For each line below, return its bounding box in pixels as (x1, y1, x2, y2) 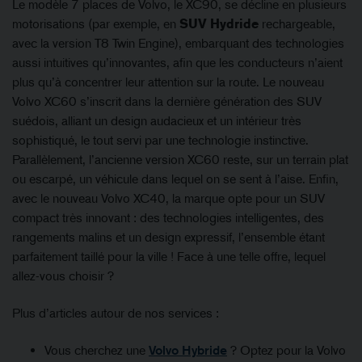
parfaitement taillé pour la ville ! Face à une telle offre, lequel (12, 249, 326, 265)
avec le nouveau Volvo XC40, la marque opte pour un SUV (12, 191, 325, 207)
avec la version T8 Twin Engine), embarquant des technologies (12, 36, 344, 52)
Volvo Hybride (149, 343, 227, 359)
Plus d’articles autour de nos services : (12, 305, 219, 322)
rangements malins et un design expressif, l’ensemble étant (12, 229, 325, 246)
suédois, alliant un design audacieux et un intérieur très (12, 113, 301, 129)
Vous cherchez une (44, 343, 149, 359)
